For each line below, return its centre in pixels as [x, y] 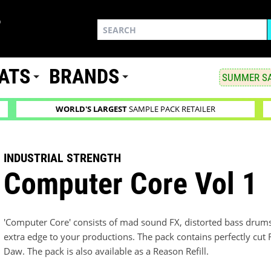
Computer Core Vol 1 [131, 183]
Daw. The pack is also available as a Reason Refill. [106, 251]
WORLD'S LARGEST [91, 109]
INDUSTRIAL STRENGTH [63, 158]
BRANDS [84, 77]
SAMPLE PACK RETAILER [171, 109]
